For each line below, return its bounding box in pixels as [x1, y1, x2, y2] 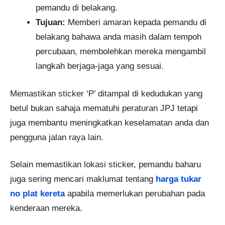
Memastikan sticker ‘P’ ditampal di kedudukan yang [10, 88, 202, 98]
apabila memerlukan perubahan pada [65, 189, 205, 199]
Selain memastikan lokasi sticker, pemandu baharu [10, 160, 201, 170]
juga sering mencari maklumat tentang [10, 174, 156, 184]
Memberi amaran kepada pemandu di [65, 18, 206, 28]
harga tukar [156, 174, 201, 184]
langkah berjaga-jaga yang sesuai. [36, 61, 164, 71]
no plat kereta [10, 189, 65, 199]
